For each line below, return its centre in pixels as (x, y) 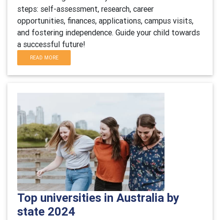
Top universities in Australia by (98, 198)
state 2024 (46, 211)
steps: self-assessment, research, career (85, 9)
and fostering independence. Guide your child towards (109, 32)
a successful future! (51, 44)
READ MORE (44, 58)
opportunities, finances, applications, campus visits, (105, 21)
